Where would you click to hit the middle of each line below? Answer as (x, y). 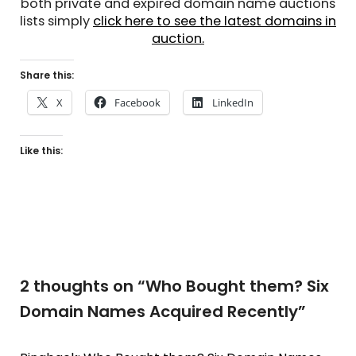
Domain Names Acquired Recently (159, 311)
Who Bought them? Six (237, 286)
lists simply (56, 21)
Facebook (137, 103)
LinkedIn (233, 103)
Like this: (41, 151)
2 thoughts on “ (83, 286)
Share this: (47, 75)
